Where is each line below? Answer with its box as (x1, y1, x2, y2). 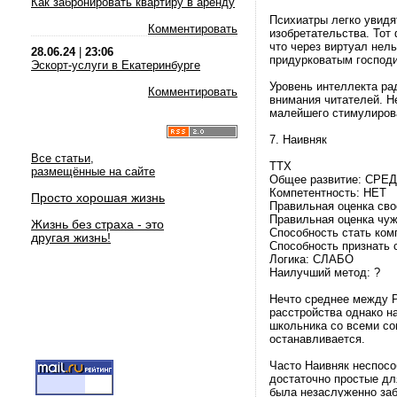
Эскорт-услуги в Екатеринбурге (31, 58, 200, 72)
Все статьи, (31, 152, 94, 165)
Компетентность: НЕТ (269, 186, 386, 199)
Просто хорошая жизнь (31, 191, 165, 205)
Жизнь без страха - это (31, 217, 164, 231)
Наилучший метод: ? (269, 266, 380, 279)
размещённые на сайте (31, 165, 155, 178)
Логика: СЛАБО (269, 253, 354, 266)
